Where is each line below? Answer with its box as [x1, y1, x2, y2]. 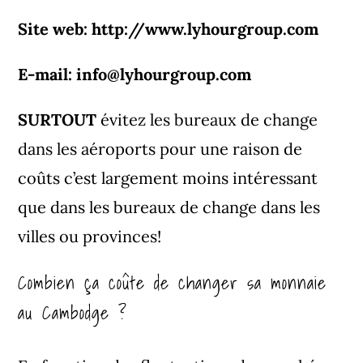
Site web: [18, 18, 92, 39]
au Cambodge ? [18, 297, 128, 327]
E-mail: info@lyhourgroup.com [18, 63, 252, 84]
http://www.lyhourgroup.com [92, 18, 319, 39]
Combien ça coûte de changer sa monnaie [18, 267, 327, 297]
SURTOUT [18, 109, 97, 130]
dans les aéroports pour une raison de [18, 138, 303, 159]
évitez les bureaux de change [96, 109, 318, 130]
